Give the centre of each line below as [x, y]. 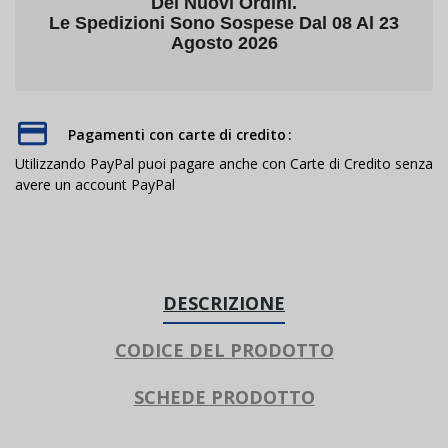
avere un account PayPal [95, 184]
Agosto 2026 [224, 42]
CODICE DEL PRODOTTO [224, 349]
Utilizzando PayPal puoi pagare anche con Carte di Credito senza [224, 163]
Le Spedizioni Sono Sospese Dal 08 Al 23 [224, 22]
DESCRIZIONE [224, 302]
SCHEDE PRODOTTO [224, 396]
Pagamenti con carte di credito [177, 134]
